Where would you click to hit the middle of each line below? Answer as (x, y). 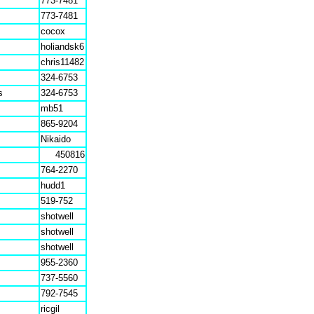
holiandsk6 (62, 47)
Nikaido (56, 139)
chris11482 (62, 62)
